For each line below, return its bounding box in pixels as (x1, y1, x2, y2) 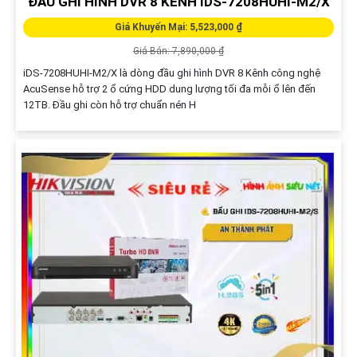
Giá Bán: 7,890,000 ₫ (133, 45, 224, 57)
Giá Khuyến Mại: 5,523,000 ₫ (115, 21, 242, 33)
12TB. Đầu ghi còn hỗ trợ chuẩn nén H (22, 98, 196, 111)
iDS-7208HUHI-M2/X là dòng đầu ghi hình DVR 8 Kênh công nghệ (22, 66, 320, 79)
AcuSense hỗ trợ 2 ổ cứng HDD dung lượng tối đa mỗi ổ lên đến (22, 82, 316, 95)
